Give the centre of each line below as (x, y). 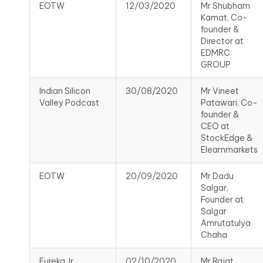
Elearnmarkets (229, 150)
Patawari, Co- (229, 103)
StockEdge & (227, 138)
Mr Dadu (217, 176)
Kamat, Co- (224, 18)
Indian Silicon (65, 91)
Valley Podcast (69, 103)
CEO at (215, 127)
